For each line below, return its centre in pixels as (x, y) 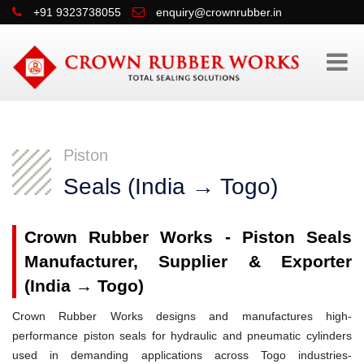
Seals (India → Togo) (171, 186)
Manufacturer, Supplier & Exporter (188, 261)
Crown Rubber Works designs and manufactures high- (182, 316)
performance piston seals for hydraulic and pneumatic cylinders (182, 335)
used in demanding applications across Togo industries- (182, 355)
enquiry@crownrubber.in (219, 12)
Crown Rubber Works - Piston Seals (188, 236)
